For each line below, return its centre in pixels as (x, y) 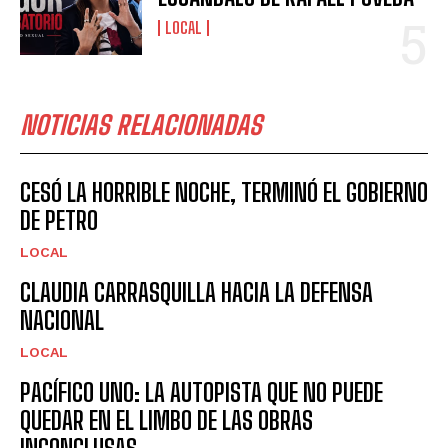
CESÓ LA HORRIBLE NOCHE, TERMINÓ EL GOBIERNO (224, 192)
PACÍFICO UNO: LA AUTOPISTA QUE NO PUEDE (201, 392)
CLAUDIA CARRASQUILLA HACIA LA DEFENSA (196, 292)
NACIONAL (62, 320)
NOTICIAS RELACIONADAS (141, 124)
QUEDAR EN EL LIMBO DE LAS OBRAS (166, 420)
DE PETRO (59, 220)
